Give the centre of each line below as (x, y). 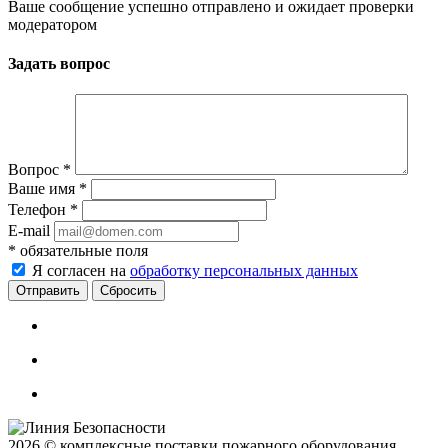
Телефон (39, 210)
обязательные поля (82, 251)
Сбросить (128, 291)
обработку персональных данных (244, 271)
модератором (52, 24)
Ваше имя (43, 189)
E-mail (29, 231)
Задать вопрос (59, 64)
